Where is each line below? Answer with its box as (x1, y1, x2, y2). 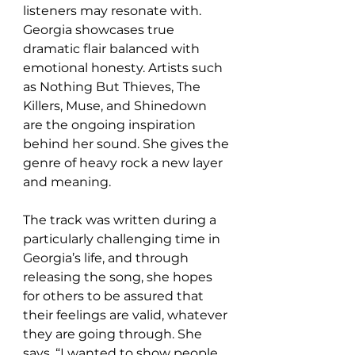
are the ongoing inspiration (23, 116, 199, 132)
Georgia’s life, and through (23, 250, 192, 265)
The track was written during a (23, 212, 219, 227)
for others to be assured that (23, 288, 207, 303)
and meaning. (23, 174, 111, 189)
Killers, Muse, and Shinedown (23, 97, 210, 113)
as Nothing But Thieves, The (23, 78, 204, 94)
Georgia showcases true (23, 21, 177, 37)
